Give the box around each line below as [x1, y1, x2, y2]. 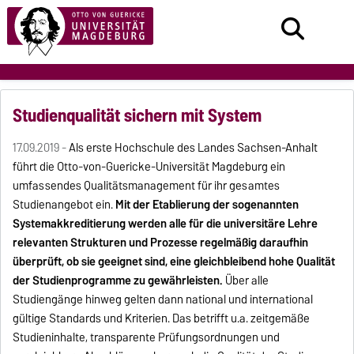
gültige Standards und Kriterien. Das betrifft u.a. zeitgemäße [13, 309, 311, 329]
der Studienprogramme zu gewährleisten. [13, 271, 224, 291]
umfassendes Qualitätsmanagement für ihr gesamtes [13, 176, 281, 196]
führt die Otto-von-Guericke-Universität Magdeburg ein [13, 157, 286, 177]
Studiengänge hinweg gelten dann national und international [13, 290, 314, 310]
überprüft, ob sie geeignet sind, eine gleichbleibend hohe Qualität [13, 252, 336, 272]
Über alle [223, 271, 269, 291]
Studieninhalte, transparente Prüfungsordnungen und [13, 328, 281, 348]
